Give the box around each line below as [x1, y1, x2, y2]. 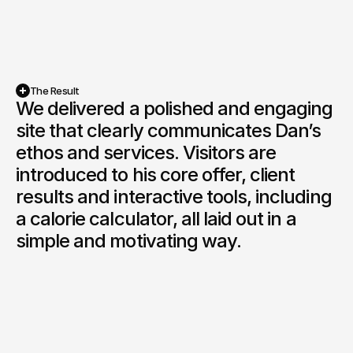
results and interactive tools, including [16, 185, 332, 208]
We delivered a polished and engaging [16, 97, 333, 120]
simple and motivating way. [16, 229, 242, 252]
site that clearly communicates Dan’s [16, 119, 321, 142]
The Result [30, 84, 80, 97]
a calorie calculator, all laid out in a [16, 207, 296, 230]
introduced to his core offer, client [16, 163, 295, 186]
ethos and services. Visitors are [16, 141, 277, 164]
